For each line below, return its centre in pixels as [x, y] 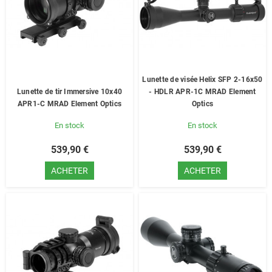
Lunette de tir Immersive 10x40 [70, 92]
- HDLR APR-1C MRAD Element [202, 92]
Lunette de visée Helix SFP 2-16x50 [202, 80]
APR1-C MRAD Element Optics [70, 104]
